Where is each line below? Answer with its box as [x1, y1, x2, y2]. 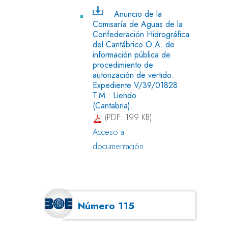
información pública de [93, 48, 170, 61]
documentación [93, 140, 144, 152]
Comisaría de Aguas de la [93, 18, 183, 30]
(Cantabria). [93, 99, 133, 111]
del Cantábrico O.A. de [93, 38, 175, 50]
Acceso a [93, 126, 124, 138]
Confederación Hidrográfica [93, 28, 189, 40]
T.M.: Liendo [93, 89, 136, 101]
